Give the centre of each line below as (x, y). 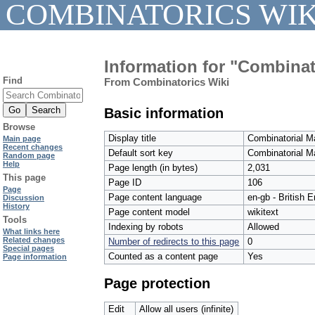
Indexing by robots (146, 226)
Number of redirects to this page (174, 241)
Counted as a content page (163, 256)
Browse (19, 127)
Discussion (24, 198)
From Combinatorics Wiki (167, 83)
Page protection (157, 284)
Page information (35, 257)
